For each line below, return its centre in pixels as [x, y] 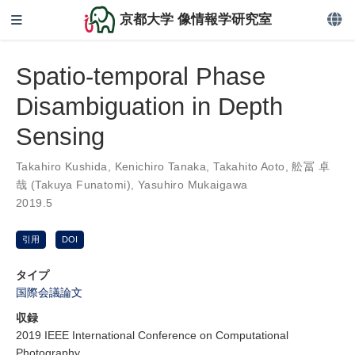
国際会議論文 [49, 292]
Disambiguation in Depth [149, 106]
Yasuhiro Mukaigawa [193, 184]
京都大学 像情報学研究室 [196, 19]
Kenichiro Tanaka [160, 166]
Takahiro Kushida [62, 166]
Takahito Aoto [249, 166]
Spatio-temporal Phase [141, 76]
